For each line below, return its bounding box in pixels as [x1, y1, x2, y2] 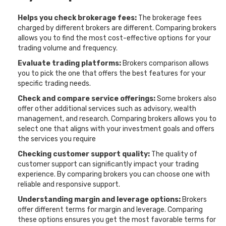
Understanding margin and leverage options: [18, 195, 181, 204]
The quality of [150, 150, 197, 158]
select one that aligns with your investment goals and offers [18, 125, 214, 133]
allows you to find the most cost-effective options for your [18, 34, 211, 42]
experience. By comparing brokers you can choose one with [18, 170, 210, 179]
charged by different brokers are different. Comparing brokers [18, 24, 216, 32]
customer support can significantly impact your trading [18, 160, 199, 168]
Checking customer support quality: [18, 150, 150, 158]
